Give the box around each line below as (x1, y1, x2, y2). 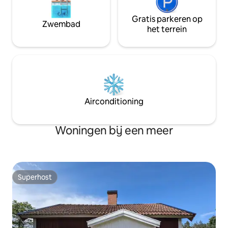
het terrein (147, 24, 187, 35)
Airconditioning (84, 96, 144, 107)
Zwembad (42, 19, 80, 30)
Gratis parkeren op (131, 14, 203, 25)
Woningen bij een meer (55, 123, 173, 138)
